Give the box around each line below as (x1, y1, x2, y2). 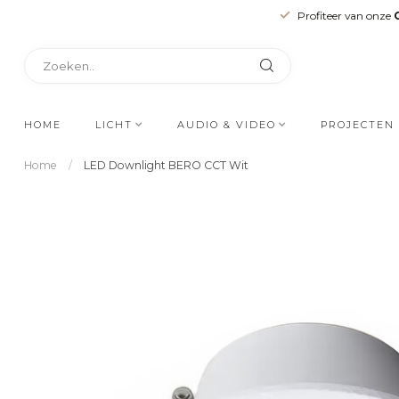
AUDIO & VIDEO (177, 118, 276, 131)
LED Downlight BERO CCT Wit (84, 159, 248, 172)
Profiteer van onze (297, 8, 394, 22)
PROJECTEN (321, 118, 395, 131)
